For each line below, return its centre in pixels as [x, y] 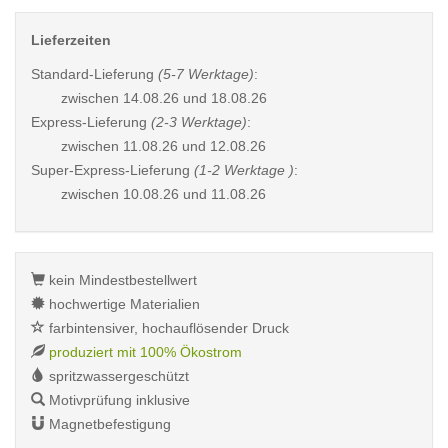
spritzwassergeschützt [117, 376]
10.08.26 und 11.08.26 [194, 194]
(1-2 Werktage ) [244, 170]
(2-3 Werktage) [199, 122]
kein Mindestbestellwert [121, 280]
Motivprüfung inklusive [117, 400]
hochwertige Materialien [122, 304]
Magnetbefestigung [108, 424]
